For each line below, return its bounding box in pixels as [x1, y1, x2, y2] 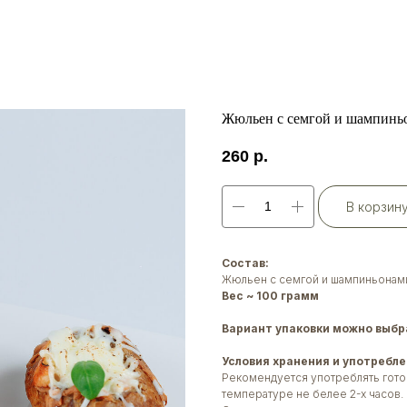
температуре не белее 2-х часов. [222, 386, 403, 401]
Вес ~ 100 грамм [222, 288, 319, 303]
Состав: [222, 255, 269, 270]
